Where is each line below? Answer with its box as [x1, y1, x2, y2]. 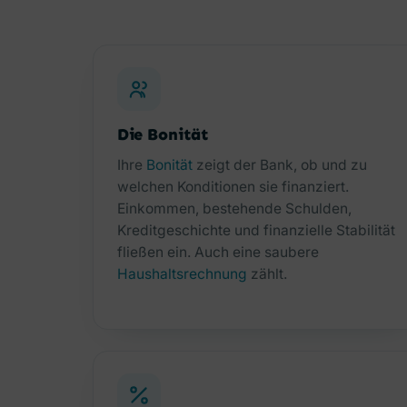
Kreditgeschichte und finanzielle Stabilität [116, 222, 395, 240]
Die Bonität [116, 124, 208, 144]
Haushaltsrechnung [116, 265, 247, 283]
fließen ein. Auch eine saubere [116, 243, 319, 262]
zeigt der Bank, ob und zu [192, 156, 367, 174]
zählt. [246, 265, 287, 283]
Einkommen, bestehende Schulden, [116, 200, 352, 218]
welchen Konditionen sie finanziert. [116, 178, 349, 196]
